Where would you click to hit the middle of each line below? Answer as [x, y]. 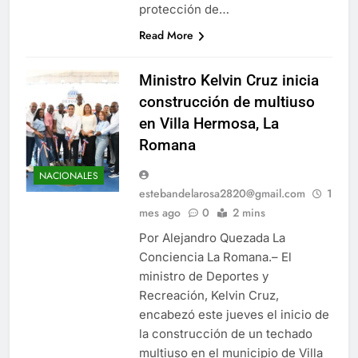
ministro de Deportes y [204, 276]
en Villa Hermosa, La [209, 123]
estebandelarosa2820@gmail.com [222, 193]
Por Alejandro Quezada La [212, 238]
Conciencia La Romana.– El [215, 257]
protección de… [184, 9]
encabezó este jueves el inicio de [234, 314]
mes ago [160, 213]
